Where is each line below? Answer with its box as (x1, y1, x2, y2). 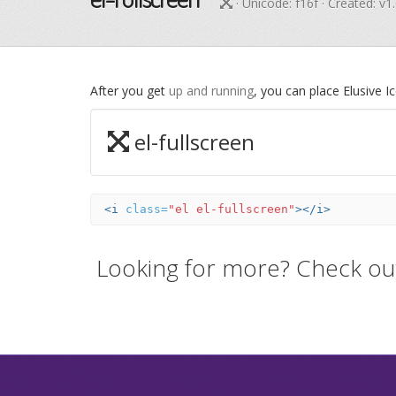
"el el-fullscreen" (168, 202, 295, 216)
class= (126, 202, 168, 216)
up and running (169, 82, 254, 99)
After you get (90, 82, 169, 99)
